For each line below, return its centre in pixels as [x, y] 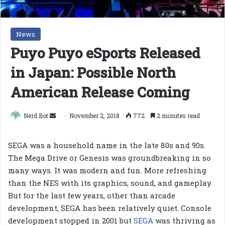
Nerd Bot [36, 115]
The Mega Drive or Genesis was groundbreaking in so [109, 157]
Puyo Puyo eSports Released [105, 53]
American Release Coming [100, 92]
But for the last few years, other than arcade [92, 195]
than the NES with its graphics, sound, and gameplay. [110, 183]
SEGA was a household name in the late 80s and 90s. [107, 145]
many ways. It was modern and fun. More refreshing [107, 170]
